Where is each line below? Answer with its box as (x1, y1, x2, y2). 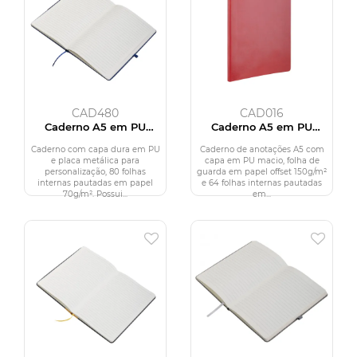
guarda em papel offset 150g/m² (197, 167, 327, 178)
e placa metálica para (51, 155, 139, 167)
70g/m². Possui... (63, 189, 127, 200)
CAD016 (240, 106, 284, 121)
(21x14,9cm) (231, 131, 292, 145)
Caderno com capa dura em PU (30, 144, 160, 155)
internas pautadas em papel (37, 178, 153, 189)
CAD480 (72, 106, 119, 121)
